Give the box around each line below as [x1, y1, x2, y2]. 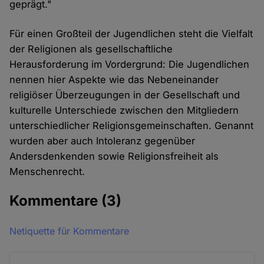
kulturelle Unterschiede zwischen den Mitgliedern [9, 104, 239, 117]
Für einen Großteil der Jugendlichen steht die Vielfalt [9, 28, 253, 40]
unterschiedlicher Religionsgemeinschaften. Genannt [9, 120, 254, 132]
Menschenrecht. [9, 166, 85, 178]
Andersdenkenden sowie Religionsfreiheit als [9, 150, 219, 163]
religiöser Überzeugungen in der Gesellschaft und [9, 89, 240, 101]
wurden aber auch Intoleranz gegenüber [9, 135, 196, 147]
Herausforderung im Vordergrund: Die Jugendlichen [9, 58, 250, 71]
